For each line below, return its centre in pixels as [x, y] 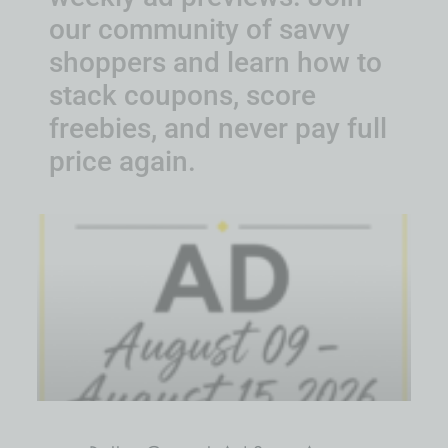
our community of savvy [199, 30]
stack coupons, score [182, 96]
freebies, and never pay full [218, 129]
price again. [126, 162]
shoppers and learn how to [215, 63]
